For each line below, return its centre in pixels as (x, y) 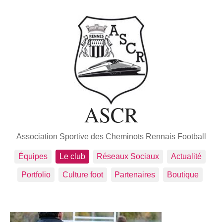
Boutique (183, 175)
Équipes (33, 157)
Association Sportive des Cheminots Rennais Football (111, 136)
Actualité (186, 157)
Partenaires (135, 175)
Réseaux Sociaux (128, 157)
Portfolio (36, 175)
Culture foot (83, 175)
